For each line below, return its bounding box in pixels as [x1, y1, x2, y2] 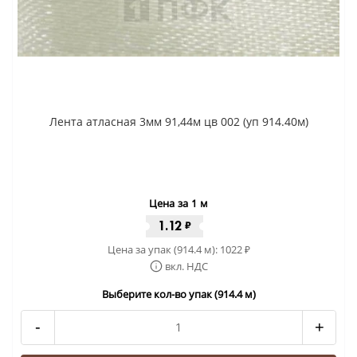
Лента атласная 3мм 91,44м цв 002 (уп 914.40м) [49, 113, 308, 129]
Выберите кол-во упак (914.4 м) [101, 286, 256, 301]
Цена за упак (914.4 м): [107, 241, 220, 257]
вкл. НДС [164, 258, 208, 273]
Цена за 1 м [149, 195, 208, 210]
